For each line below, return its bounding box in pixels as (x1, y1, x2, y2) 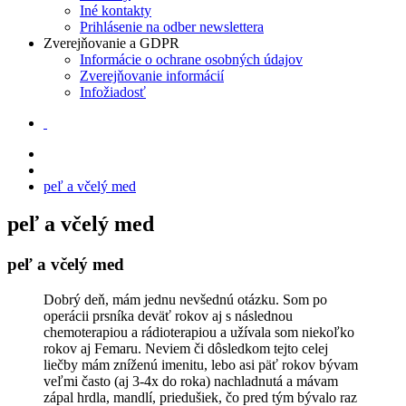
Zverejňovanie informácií (80, 67, 224, 83)
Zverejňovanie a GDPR (43, 34, 179, 51)
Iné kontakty (80, 2, 151, 18)
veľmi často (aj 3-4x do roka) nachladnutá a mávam (43, 373, 338, 390)
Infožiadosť (80, 83, 146, 100)
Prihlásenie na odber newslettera (80, 18, 264, 34)
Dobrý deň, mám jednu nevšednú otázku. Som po (43, 292, 327, 308)
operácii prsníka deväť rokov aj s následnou (43, 308, 293, 324)
